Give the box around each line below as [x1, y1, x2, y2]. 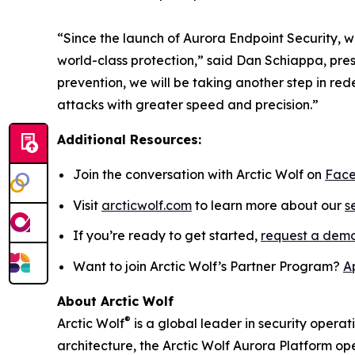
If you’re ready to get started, [73, 227, 261, 244]
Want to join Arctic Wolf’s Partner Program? [73, 258, 343, 274]
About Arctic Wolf [57, 292, 174, 309]
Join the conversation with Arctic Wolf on [73, 166, 325, 182]
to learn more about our [192, 197, 345, 213]
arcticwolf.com [101, 197, 192, 213]
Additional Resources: [57, 132, 201, 147]
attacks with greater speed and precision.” [57, 97, 319, 113]
